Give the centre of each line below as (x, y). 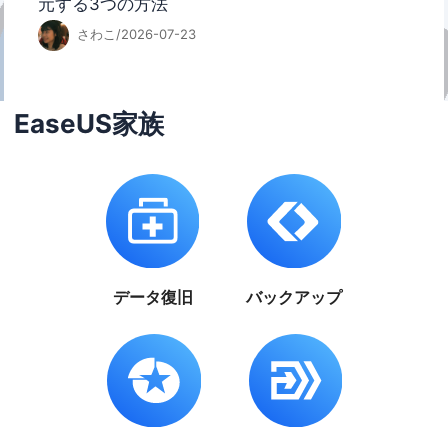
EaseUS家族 (89, 124)
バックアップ (294, 297)
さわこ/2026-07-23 (134, 34)
